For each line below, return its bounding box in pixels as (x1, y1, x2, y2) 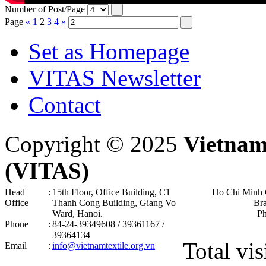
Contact (28, 92, 101, 118)
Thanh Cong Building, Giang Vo (52, 198, 176, 208)
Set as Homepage (28, 39, 189, 65)
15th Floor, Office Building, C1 (52, 187, 170, 198)
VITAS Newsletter (28, 65, 201, 91)
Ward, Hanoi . (52, 208, 103, 219)
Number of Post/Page (5, 4, 85, 15)
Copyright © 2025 (5, 131, 183, 157)
